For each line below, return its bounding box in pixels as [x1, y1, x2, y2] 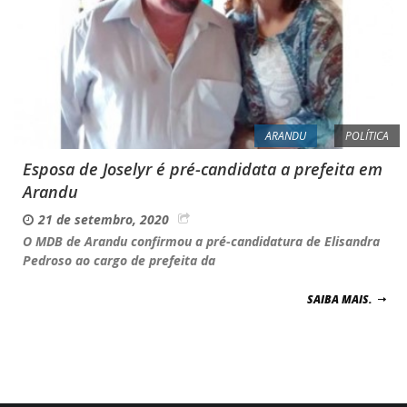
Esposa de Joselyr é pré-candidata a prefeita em [23, 157, 382, 180]
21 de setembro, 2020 [38, 210, 169, 228]
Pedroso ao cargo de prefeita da [23, 251, 215, 269]
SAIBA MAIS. [307, 291, 372, 307]
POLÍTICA [345, 127, 389, 144]
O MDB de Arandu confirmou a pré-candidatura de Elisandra [23, 232, 380, 250]
